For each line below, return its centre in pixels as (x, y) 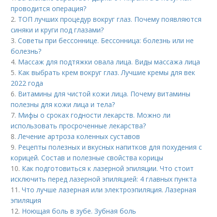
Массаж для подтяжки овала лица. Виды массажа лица (109, 62)
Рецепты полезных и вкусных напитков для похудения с (110, 147)
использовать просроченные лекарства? (78, 126)
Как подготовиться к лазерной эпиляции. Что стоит (108, 168)
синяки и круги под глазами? (57, 30)
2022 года (27, 83)
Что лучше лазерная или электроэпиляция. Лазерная (109, 190)
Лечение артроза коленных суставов (79, 136)
